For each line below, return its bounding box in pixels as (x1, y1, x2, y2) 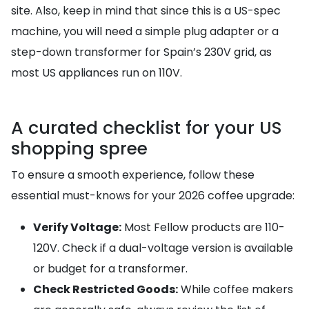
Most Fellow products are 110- (121, 219, 285, 236)
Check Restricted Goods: (33, 281, 178, 298)
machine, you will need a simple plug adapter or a (11, 23, 279, 40)
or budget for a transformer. (33, 261, 188, 277)
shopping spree (11, 137, 148, 161)
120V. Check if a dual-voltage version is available (33, 240, 293, 257)
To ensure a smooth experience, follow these (11, 167, 255, 183)
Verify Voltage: (33, 219, 121, 236)
